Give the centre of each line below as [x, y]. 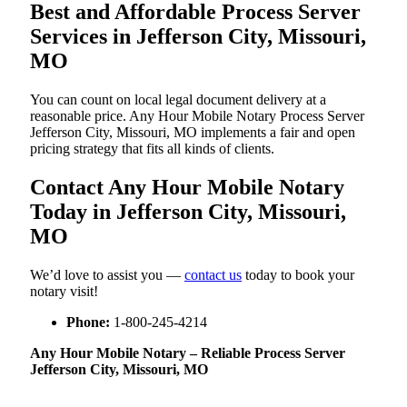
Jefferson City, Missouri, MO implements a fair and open [193, 133]
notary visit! [64, 292]
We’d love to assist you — [107, 275]
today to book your [298, 275]
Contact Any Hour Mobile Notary [187, 188]
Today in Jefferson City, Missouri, [188, 212]
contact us [213, 275]
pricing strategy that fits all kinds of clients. [152, 149]
